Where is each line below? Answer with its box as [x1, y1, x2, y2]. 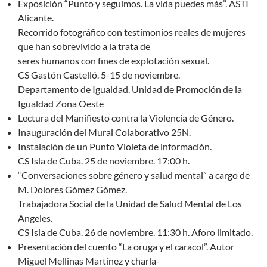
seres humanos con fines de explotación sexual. [18, 55, 209, 67]
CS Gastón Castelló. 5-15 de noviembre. [18, 69, 180, 81]
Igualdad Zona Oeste [18, 98, 104, 110]
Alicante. [18, 12, 54, 24]
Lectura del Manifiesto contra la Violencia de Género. [18, 112, 234, 124]
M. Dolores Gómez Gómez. [18, 184, 127, 195]
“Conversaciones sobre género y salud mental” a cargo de [18, 169, 250, 181]
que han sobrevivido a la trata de [18, 41, 150, 52]
